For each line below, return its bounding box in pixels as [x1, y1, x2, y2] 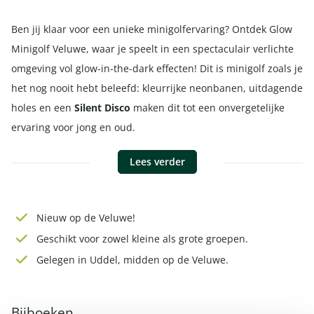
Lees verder [129, 155, 185, 168]
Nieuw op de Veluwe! [36, 211, 135, 224]
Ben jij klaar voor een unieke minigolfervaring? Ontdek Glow [11, 22, 292, 36]
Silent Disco [74, 101, 130, 114]
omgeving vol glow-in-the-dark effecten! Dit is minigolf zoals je [11, 62, 303, 75]
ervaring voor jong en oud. [11, 121, 135, 134]
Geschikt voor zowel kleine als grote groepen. [36, 232, 248, 245]
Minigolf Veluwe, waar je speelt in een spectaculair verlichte [11, 42, 294, 55]
